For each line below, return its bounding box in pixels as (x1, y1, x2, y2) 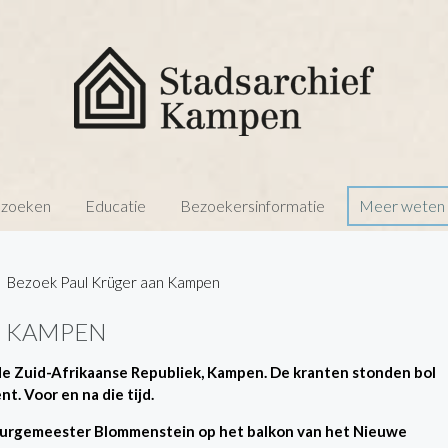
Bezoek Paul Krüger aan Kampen (7, 273, 220, 291)
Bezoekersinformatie (179, 196, 325, 215)
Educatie (84, 196, 146, 215)
